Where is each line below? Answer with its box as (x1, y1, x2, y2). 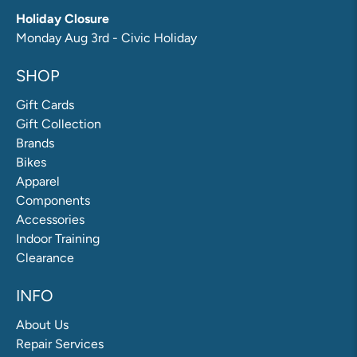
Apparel (16, 173, 60, 189)
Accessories (16, 211, 84, 227)
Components (16, 192, 90, 208)
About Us (16, 316, 69, 332)
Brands (16, 135, 54, 151)
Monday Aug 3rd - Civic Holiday (16, 29, 197, 45)
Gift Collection (16, 116, 101, 131)
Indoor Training (16, 230, 100, 246)
